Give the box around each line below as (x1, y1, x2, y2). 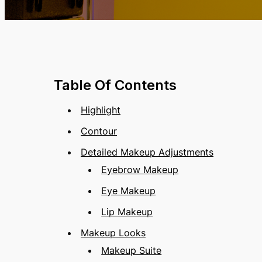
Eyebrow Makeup (101, 164, 179, 175)
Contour (81, 125, 117, 137)
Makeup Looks (81, 227, 146, 239)
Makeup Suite (101, 244, 162, 256)
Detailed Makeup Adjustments (81, 146, 213, 158)
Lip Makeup (101, 206, 153, 218)
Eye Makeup (101, 185, 156, 196)
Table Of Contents (54, 77, 177, 94)
